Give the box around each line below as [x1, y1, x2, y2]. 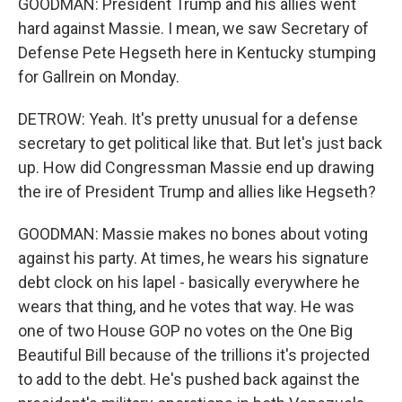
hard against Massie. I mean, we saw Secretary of [18, 19, 369, 38]
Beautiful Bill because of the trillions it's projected [18, 345, 370, 364]
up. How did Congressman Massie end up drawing [18, 158, 374, 177]
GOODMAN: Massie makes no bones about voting [18, 224, 368, 243]
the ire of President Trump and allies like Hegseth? [18, 182, 376, 201]
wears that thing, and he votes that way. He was [18, 297, 354, 316]
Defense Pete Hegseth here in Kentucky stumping [18, 43, 376, 62]
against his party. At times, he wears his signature [18, 249, 369, 267]
